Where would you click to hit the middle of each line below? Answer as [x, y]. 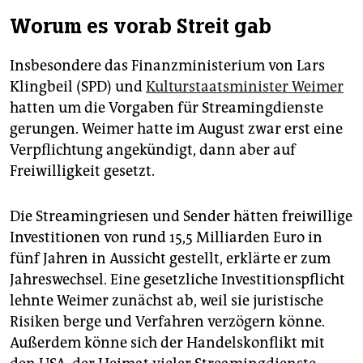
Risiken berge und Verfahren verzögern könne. [167, 322]
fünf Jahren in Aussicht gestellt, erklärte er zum [170, 259]
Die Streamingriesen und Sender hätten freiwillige [181, 217]
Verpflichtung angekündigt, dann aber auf [153, 150]
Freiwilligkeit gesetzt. [82, 171]
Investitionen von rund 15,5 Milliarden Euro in [166, 238]
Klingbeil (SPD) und [78, 87]
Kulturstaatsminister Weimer [245, 87]
